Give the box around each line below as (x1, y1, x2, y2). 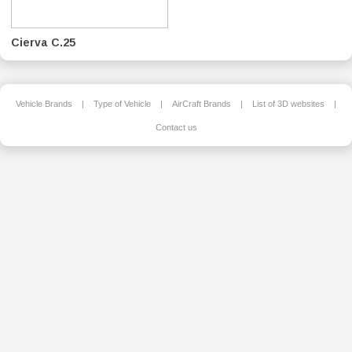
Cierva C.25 (11, 35, 75, 49)
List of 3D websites (252, 98, 324, 108)
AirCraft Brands (172, 98, 231, 108)
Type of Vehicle (93, 98, 151, 108)
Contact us (155, 122, 197, 132)
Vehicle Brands (16, 98, 72, 108)
